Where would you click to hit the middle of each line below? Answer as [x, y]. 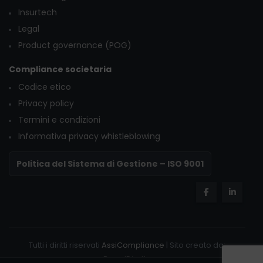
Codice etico [45, 87]
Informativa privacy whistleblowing [89, 136]
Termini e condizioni [59, 119]
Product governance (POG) [75, 45]
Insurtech [38, 12]
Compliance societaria [60, 69]
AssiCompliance [133, 245]
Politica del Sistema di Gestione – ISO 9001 [110, 163]
